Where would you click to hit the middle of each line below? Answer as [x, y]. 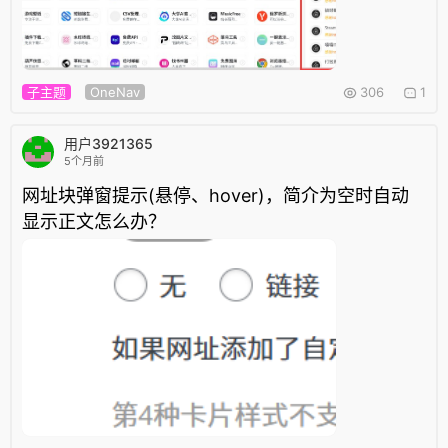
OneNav [115, 92]
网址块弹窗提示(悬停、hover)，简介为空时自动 [215, 196]
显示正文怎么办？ [94, 222]
